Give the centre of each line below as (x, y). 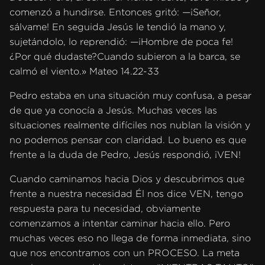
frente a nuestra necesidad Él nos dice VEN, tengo (126, 193)
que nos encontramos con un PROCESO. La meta (125, 253)
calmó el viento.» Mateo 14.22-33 (84, 71)
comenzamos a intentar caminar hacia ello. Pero (120, 223)
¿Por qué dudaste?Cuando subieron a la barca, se (125, 56)
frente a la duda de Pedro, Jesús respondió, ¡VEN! (125, 154)
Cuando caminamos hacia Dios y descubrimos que (127, 179)
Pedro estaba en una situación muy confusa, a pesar (130, 95)
